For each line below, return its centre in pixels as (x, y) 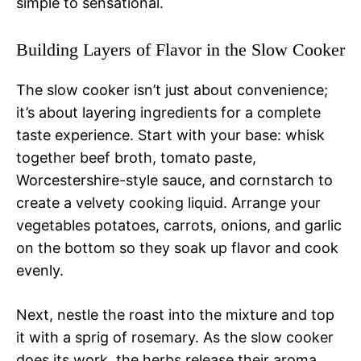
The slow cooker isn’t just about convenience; (172, 89)
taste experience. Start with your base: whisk (170, 135)
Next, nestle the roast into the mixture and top (175, 314)
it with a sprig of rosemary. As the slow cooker (175, 337)
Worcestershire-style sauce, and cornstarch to (174, 180)
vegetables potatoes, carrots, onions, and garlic (179, 225)
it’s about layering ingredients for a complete (168, 112)
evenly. (40, 270)
